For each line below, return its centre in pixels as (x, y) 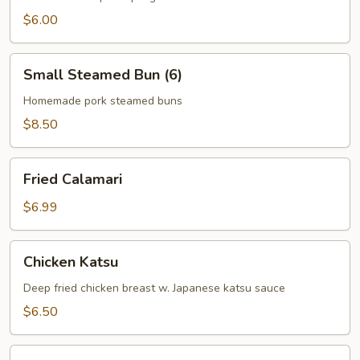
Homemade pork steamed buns (103, 101)
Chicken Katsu (71, 262)
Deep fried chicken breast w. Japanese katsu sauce (154, 288)
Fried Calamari (73, 179)
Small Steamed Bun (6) (103, 75)
